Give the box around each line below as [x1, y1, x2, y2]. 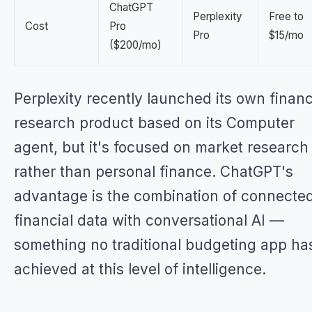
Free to [269, 10, 304, 23]
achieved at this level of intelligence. [14, 260, 266, 278]
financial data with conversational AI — [14, 212, 284, 229]
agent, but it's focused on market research [14, 139, 309, 156]
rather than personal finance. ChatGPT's [14, 163, 293, 180]
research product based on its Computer [14, 114, 295, 132]
